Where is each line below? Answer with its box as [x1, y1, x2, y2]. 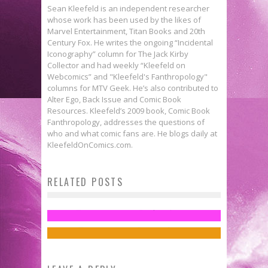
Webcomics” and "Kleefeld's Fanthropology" [47, 71, 208, 82]
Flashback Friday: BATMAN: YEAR [63, 175, 217, 195]
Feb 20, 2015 [147, 218, 187, 228]
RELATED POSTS [47, 174, 124, 189]
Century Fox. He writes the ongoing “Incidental [47, 36, 213, 48]
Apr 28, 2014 [149, 200, 188, 211]
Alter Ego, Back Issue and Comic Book [47, 93, 181, 105]
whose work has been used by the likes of [47, 14, 201, 25]
